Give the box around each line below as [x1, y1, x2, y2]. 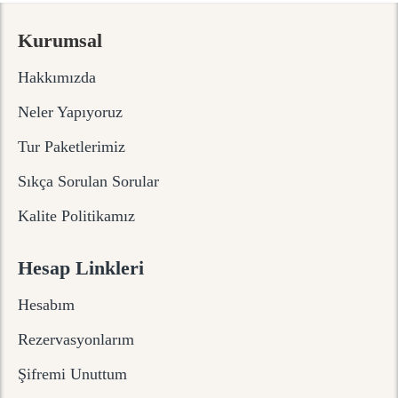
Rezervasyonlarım [18, 330, 134, 349]
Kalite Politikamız [18, 207, 135, 226]
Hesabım [18, 296, 75, 314]
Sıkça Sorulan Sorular [18, 172, 159, 191]
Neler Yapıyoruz [18, 103, 123, 122]
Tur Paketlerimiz [18, 138, 125, 156]
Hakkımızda [18, 68, 96, 87]
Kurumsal [18, 29, 102, 52]
